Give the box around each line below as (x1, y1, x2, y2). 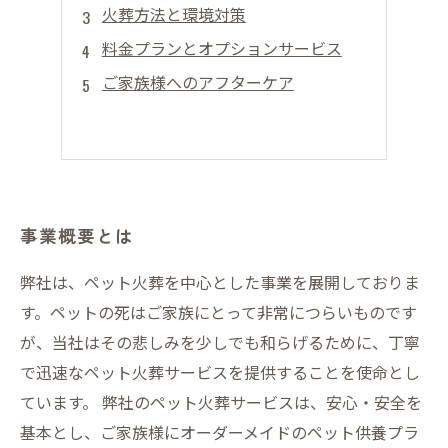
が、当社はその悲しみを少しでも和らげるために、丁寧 (20, 330, 420, 354)
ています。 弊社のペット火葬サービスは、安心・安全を (20, 390, 422, 414)
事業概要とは (20, 223, 134, 248)
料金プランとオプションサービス (101, 36, 342, 60)
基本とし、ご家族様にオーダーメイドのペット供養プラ (20, 420, 419, 444)
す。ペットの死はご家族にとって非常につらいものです (20, 300, 417, 324)
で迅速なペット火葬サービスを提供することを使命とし (20, 360, 420, 384)
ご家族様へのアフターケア (101, 70, 294, 94)
